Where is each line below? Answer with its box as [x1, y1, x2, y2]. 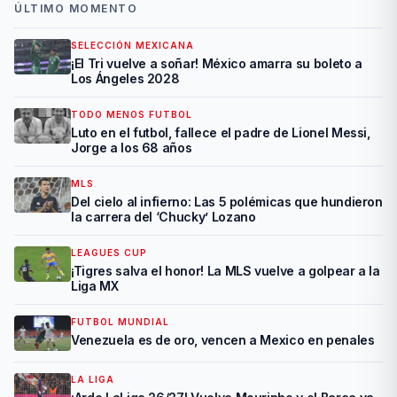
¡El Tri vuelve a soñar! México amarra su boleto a [71, 56, 362, 72]
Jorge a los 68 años [71, 140, 192, 156]
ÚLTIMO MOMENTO [14, 2, 137, 16]
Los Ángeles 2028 [71, 71, 180, 87]
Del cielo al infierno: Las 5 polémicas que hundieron [71, 194, 383, 210]
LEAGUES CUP [71, 247, 147, 259]
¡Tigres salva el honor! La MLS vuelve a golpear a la [71, 263, 380, 279]
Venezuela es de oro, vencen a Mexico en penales [71, 332, 375, 348]
